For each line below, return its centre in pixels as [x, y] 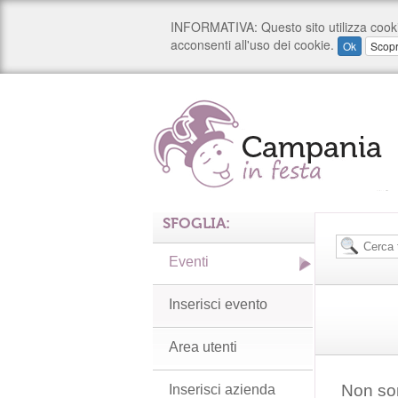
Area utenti [203, 347]
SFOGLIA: [196, 223]
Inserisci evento [218, 304]
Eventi [189, 262]
